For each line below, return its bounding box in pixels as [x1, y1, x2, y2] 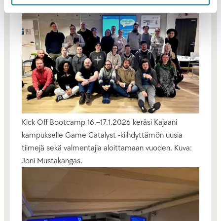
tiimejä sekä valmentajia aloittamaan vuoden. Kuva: [22, 143, 192, 153]
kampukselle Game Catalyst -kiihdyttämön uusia [22, 130, 183, 140]
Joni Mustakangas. [22, 155, 82, 166]
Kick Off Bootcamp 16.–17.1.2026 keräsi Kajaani [22, 117, 177, 127]
